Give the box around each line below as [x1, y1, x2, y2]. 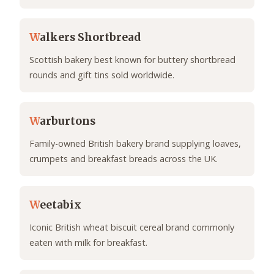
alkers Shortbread [40, 31, 141, 45]
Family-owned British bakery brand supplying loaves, [29, 138, 241, 150]
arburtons [40, 114, 95, 128]
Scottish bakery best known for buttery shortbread [29, 54, 235, 66]
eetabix [40, 198, 81, 212]
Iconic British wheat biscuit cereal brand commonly [29, 221, 234, 234]
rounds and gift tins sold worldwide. [29, 69, 174, 81]
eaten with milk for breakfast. [29, 237, 147, 249]
